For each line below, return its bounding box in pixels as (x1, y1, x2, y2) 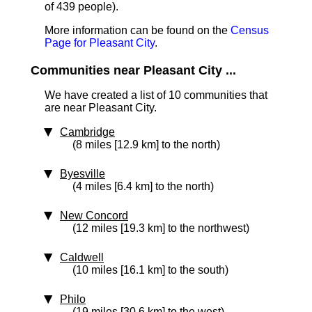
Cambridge (60, 126, 115, 138)
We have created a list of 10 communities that (45, 89, 267, 101)
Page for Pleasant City (45, 37, 155, 49)
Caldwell (60, 251, 104, 263)
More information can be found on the (45, 24, 231, 36)
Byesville (60, 168, 105, 180)
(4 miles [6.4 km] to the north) (72, 180, 214, 192)
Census (231, 24, 269, 36)
